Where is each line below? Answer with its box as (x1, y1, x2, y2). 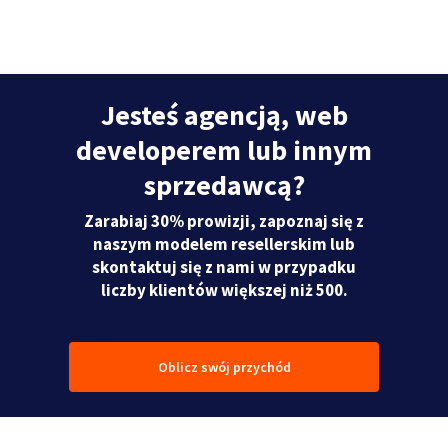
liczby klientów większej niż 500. (100, 279, 348, 302)
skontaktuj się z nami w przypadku (92, 256, 356, 279)
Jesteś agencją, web (100, 97, 348, 134)
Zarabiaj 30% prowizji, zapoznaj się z (84, 210, 364, 233)
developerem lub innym (76, 132, 372, 169)
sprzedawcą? (143, 167, 305, 204)
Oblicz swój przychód (157, 358, 291, 377)
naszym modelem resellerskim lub (93, 233, 355, 256)
